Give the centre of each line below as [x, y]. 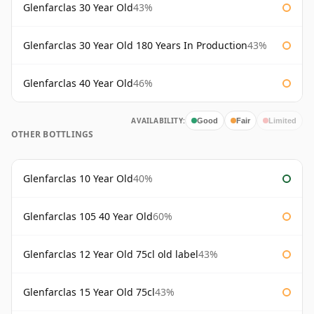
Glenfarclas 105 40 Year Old [88, 217]
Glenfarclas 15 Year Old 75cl [89, 292]
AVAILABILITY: [158, 121]
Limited [282, 120]
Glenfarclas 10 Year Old [78, 179]
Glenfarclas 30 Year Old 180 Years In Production [135, 46]
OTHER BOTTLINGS [53, 135]
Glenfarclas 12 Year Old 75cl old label [111, 254]
